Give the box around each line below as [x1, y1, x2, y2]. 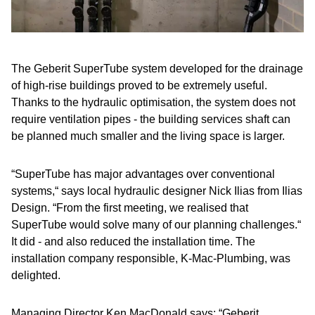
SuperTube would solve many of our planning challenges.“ [11, 219, 301, 231]
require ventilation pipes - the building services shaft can [11, 113, 290, 125]
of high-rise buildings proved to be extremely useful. [11, 79, 267, 91]
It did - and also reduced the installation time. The [11, 236, 255, 247]
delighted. [11, 269, 60, 281]
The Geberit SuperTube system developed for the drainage [11, 63, 303, 75]
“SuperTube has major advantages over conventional [11, 168, 275, 180]
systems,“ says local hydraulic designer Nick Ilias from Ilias [11, 185, 302, 197]
